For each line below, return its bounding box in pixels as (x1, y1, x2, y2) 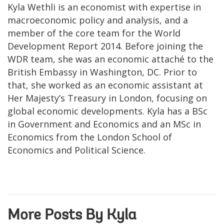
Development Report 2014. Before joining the (7, 39, 203, 52)
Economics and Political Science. (7, 143, 145, 156)
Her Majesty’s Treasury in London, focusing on (7, 91, 207, 104)
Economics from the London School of (7, 130, 172, 143)
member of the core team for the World (7, 26, 180, 39)
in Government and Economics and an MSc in (7, 117, 201, 130)
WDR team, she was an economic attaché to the (7, 52, 213, 65)
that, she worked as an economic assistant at (7, 78, 203, 91)
